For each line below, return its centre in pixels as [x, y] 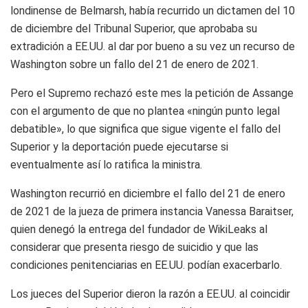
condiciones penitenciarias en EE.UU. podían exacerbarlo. [146, 265]
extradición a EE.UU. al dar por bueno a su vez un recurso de [153, 46]
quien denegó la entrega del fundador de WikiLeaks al [139, 229]
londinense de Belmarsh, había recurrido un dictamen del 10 [153, 10]
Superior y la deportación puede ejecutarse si [119, 146]
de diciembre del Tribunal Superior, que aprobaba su [134, 28]
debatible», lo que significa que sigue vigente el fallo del [145, 129]
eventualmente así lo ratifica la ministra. [106, 164]
